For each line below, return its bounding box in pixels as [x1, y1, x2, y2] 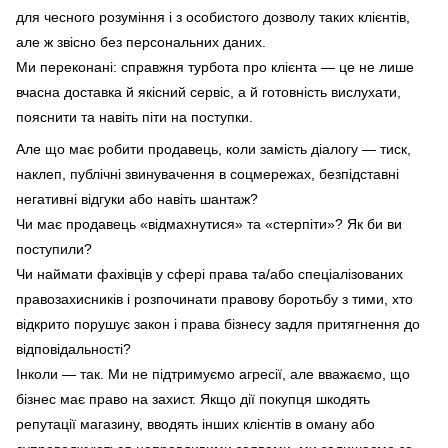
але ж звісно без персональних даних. [16, 34, 270, 51]
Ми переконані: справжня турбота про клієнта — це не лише [16, 59, 414, 76]
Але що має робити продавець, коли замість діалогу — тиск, [16, 141, 411, 158]
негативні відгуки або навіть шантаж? [16, 191, 262, 208]
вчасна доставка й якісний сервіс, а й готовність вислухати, [16, 84, 401, 101]
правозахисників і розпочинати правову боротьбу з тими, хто [16, 291, 413, 308]
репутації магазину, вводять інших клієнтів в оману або [16, 416, 375, 433]
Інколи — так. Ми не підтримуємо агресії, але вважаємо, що [16, 366, 410, 383]
